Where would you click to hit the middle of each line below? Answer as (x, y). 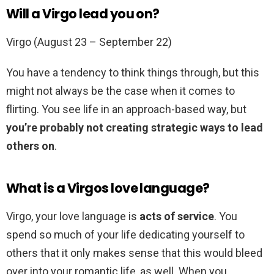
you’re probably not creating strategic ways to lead (135, 128)
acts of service (177, 217)
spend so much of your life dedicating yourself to (125, 235)
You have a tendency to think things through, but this (133, 73)
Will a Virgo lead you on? (83, 14)
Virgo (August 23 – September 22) (89, 42)
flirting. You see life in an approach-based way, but (126, 109)
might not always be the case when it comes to (120, 91)
